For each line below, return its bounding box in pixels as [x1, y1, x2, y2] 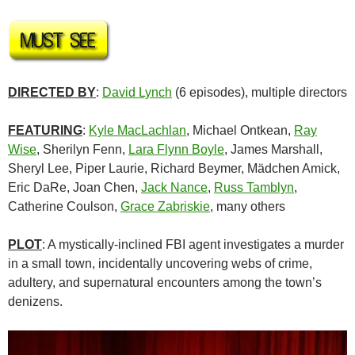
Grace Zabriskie [120, 199, 210, 213]
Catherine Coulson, [8, 199, 120, 213]
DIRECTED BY [8, 85, 96, 99]
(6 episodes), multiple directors [172, 85, 347, 99]
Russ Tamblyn [214, 180, 294, 194]
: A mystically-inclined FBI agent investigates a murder [42, 237, 344, 251]
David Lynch [102, 85, 172, 99]
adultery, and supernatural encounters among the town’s [8, 275, 322, 289]
